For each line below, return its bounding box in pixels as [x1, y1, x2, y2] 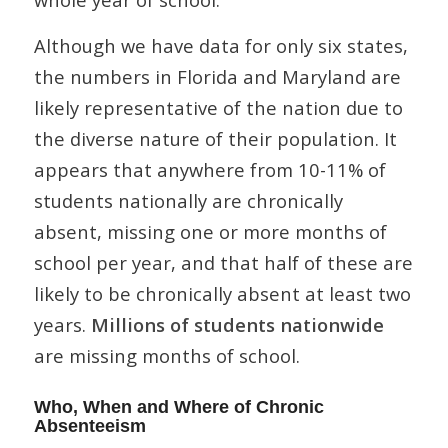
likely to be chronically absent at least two [33, 281, 411, 307]
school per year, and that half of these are [33, 250, 413, 276]
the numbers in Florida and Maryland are [33, 64, 401, 90]
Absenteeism [33, 416, 146, 437]
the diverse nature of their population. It [33, 126, 397, 152]
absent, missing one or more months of [33, 219, 387, 245]
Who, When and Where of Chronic [33, 397, 324, 418]
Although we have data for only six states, [33, 33, 408, 59]
